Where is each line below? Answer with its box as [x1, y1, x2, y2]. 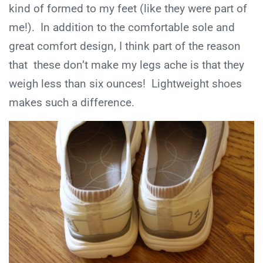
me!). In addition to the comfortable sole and [9, 21, 235, 35]
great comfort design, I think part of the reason [9, 39, 241, 53]
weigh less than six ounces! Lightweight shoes [9, 77, 242, 91]
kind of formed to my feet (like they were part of [9, 2, 247, 16]
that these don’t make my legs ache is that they [9, 58, 244, 72]
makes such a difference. [9, 96, 134, 110]
